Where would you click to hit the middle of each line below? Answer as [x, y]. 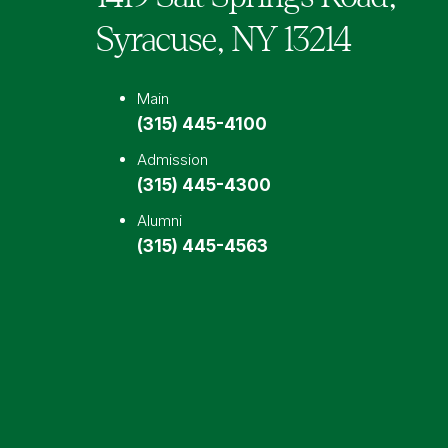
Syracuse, [160, 39]
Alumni [159, 220]
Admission [172, 159]
